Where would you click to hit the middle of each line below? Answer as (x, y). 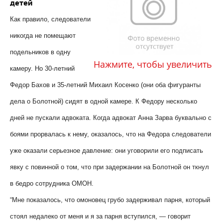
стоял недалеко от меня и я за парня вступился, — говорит (100, 217)
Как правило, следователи (50, 19)
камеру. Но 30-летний (42, 69)
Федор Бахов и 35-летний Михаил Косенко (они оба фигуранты (105, 85)
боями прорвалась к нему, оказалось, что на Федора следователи (111, 134)
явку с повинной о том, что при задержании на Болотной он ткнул (110, 167)
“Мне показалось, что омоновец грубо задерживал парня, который (110, 200)
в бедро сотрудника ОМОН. (52, 184)
